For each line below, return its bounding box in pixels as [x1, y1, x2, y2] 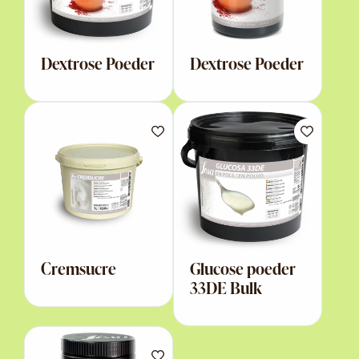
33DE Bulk [190, 276, 263, 299]
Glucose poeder [190, 256, 296, 280]
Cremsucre [41, 256, 116, 280]
